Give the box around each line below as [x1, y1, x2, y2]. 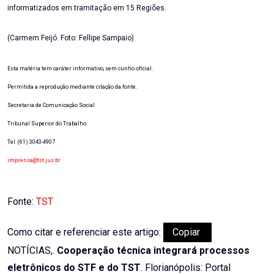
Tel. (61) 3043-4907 [7, 139, 55, 146]
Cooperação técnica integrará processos [57, 245, 250, 257]
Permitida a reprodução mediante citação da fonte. [7, 84, 137, 91]
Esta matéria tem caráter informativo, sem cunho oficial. [7, 65, 153, 72]
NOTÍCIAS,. [7, 245, 57, 257]
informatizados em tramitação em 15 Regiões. [7, 4, 166, 13]
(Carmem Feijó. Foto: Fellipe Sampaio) [7, 34, 134, 43]
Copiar [172, 226, 202, 239]
